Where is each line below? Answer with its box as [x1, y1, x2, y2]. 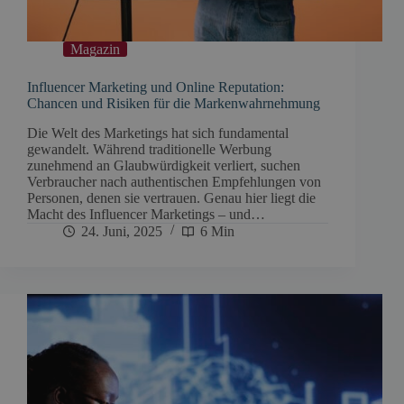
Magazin [70, 41, 120, 57]
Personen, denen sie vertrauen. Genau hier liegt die [27, 189, 316, 206]
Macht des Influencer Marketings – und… [27, 206, 265, 222]
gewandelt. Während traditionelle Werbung [27, 141, 271, 157]
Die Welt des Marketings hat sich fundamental [27, 124, 289, 141]
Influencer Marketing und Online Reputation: [27, 78, 284, 95]
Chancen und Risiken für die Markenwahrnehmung [27, 95, 320, 111]
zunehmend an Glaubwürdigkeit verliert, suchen [27, 157, 300, 173]
